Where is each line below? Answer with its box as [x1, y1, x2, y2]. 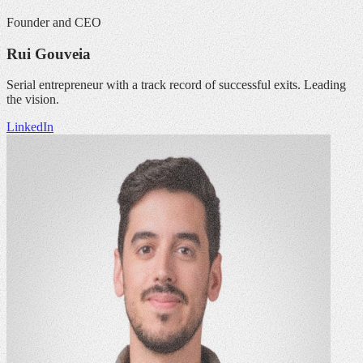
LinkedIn [6, 120, 53, 135]
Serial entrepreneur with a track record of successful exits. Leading [6, 78, 346, 92]
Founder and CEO [6, 15, 101, 29]
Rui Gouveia [6, 45, 91, 62]
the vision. [6, 92, 59, 107]
